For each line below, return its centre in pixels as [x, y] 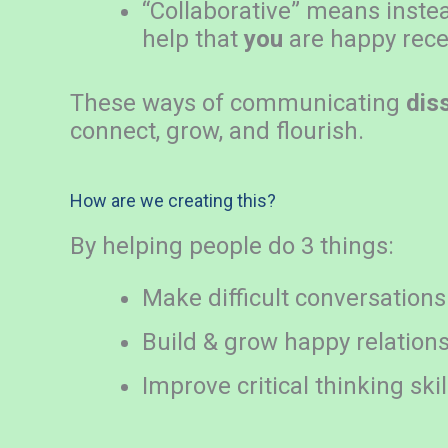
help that [193, 39]
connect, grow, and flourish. [217, 131]
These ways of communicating [238, 103]
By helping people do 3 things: [232, 246]
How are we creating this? [173, 200]
